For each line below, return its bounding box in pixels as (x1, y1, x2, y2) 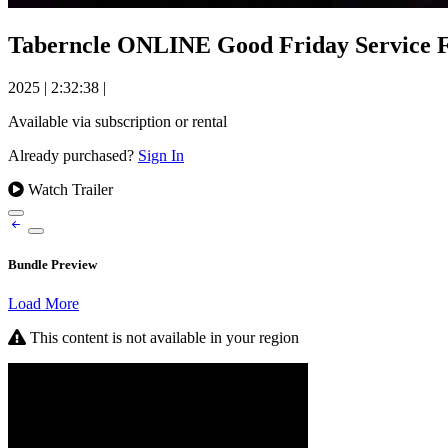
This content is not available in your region (26, 329, 299, 347)
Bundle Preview (8, 257, 97, 273)
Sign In (138, 146, 184, 164)
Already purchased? (8, 146, 138, 164)
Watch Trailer (24, 180, 113, 198)
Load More (8, 295, 79, 313)
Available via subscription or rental (8, 112, 227, 130)
